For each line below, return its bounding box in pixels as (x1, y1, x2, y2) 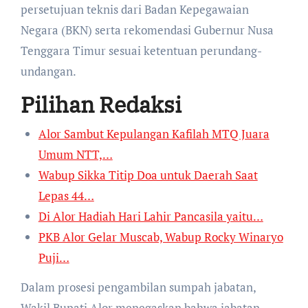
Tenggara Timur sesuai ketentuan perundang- (20, 43, 262, 59)
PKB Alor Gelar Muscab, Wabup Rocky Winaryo (38, 228, 283, 245)
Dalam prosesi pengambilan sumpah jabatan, (20, 278, 256, 295)
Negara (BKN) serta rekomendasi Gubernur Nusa (20, 22, 274, 38)
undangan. (20, 63, 76, 80)
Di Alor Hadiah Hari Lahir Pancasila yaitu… (38, 208, 263, 224)
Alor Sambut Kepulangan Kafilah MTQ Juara (38, 125, 269, 142)
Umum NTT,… (38, 146, 113, 162)
